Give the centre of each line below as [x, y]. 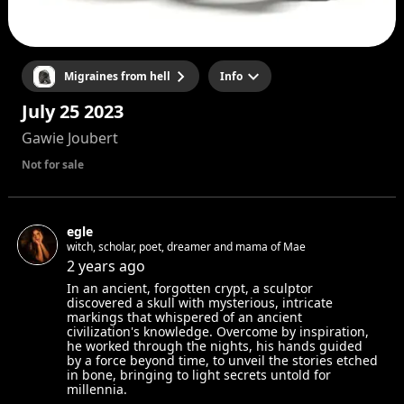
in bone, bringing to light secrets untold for [198, 375]
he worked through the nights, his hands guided [214, 346]
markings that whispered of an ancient [184, 317]
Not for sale [52, 165]
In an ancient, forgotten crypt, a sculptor [189, 288]
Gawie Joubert [69, 138]
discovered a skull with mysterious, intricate [199, 303]
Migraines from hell [117, 76]
